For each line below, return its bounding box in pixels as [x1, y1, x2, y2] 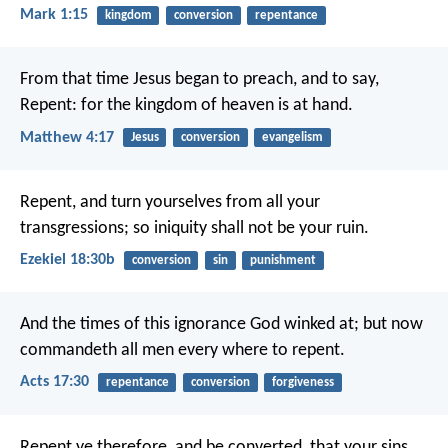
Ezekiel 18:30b [20, 251, 115, 268]
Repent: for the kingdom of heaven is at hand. [20, 96, 353, 116]
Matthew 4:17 [20, 129, 114, 146]
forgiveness [271, 376, 334, 390]
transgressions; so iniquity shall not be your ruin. [20, 218, 369, 238]
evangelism [261, 131, 323, 145]
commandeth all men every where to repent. [20, 341, 345, 361]
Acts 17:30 [20, 374, 89, 391]
